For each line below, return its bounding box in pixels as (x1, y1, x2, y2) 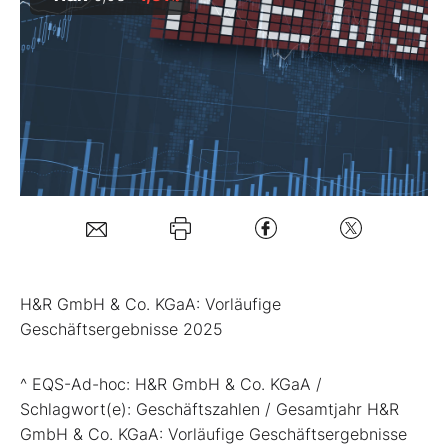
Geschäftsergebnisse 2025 (20, 318, 223, 339)
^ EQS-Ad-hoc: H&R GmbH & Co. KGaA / (20, 373, 322, 394)
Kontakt (45, 230, 101, 251)
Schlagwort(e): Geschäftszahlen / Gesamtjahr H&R (20, 398, 399, 419)
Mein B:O (45, 27, 112, 47)
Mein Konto (74, 98, 162, 118)
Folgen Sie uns (45, 162, 153, 183)
